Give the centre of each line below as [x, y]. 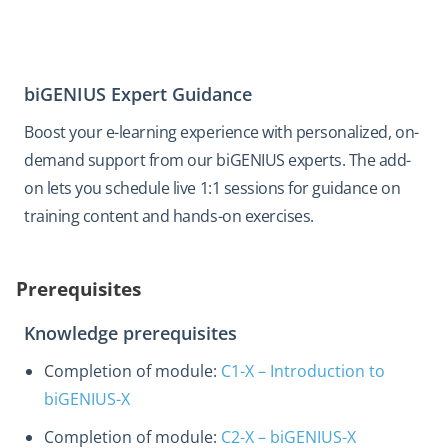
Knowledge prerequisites [130, 332]
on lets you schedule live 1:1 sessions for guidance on [212, 187]
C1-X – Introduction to [303, 370]
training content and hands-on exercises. [169, 215]
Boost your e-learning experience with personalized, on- [221, 131]
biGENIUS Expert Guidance [138, 93]
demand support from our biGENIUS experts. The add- [217, 159]
